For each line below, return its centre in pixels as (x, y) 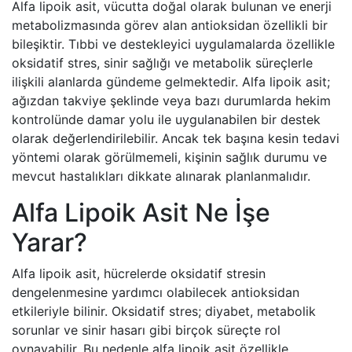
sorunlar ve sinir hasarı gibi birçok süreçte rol (146, 330)
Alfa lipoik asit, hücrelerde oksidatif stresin (139, 273)
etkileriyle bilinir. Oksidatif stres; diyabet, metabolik (164, 311)
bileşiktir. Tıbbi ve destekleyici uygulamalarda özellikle (173, 44)
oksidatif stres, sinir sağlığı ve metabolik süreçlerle (162, 62)
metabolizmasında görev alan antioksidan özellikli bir (170, 25)
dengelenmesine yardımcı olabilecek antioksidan (156, 292)
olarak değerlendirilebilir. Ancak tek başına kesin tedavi (176, 138)
